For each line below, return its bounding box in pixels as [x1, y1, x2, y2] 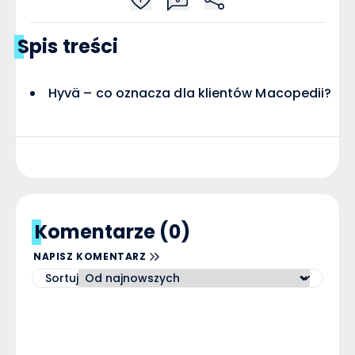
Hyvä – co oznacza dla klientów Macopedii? [48, 83, 332, 102]
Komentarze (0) [35, 218, 190, 245]
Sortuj [45, 269, 78, 286]
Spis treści [17, 32, 119, 59]
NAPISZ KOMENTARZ [33, 249, 147, 263]
